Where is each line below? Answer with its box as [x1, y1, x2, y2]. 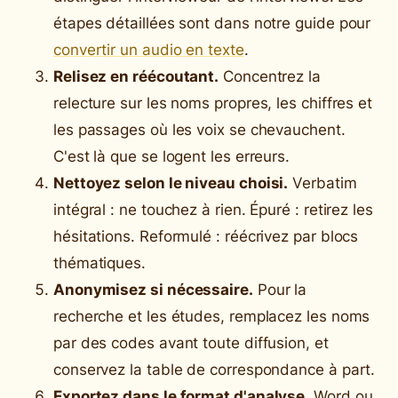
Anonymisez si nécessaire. [53, 280, 253, 298]
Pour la [252, 280, 307, 298]
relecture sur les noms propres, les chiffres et [53, 93, 373, 112]
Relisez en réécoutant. [53, 67, 219, 85]
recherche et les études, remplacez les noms [53, 306, 370, 325]
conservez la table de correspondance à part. [53, 360, 376, 378]
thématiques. [53, 253, 146, 272]
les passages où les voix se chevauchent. [53, 120, 346, 139]
